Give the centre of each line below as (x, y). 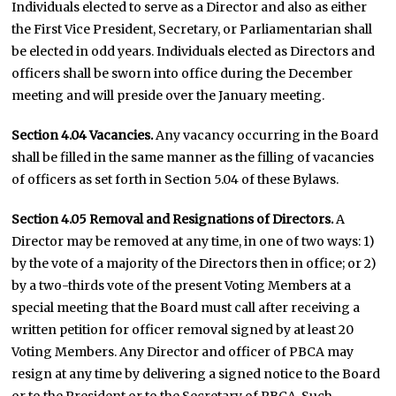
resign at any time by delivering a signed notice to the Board (196, 374)
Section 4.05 (49, 219)
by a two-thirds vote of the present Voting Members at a (182, 286)
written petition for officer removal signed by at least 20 (183, 330)
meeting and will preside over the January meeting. (168, 95)
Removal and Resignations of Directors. (212, 219)
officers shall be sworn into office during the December (183, 73)
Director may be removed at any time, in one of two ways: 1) (194, 241)
